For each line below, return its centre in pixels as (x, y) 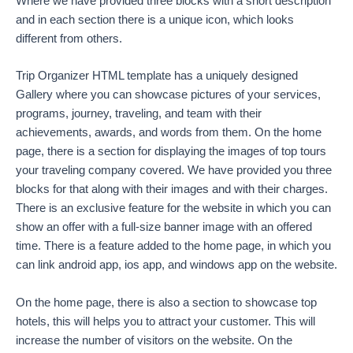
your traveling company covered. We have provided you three (174, 171)
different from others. (69, 39)
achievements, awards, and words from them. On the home (169, 133)
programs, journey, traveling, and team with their (139, 114)
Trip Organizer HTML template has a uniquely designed (157, 76)
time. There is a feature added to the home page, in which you (173, 246)
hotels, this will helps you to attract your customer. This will (165, 321)
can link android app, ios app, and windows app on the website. (176, 265)
